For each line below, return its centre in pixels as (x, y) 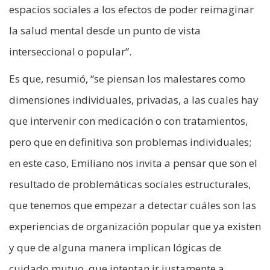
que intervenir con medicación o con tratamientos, (128, 121)
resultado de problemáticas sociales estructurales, (130, 184)
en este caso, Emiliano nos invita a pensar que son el (133, 163)
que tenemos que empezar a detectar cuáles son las (133, 206)
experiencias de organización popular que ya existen (135, 227)
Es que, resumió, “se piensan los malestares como (127, 79)
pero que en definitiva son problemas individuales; (130, 142)
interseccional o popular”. (70, 52)
